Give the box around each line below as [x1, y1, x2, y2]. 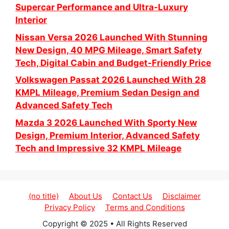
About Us [68, 191, 102, 201]
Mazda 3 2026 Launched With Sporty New [15, 117, 197, 128]
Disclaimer [162, 191, 201, 201]
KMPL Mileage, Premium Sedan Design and [15, 87, 199, 98]
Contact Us [112, 191, 152, 201]
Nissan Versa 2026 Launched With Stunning [15, 32, 208, 42]
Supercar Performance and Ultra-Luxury [15, 2, 188, 13]
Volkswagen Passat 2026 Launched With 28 [15, 75, 206, 85]
